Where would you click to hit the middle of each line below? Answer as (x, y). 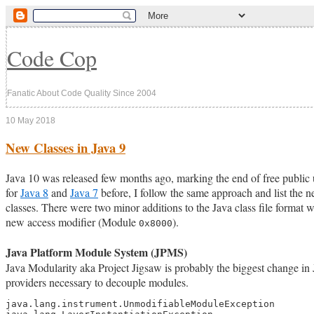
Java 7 (84, 193)
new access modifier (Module (72, 222)
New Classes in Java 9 (66, 148)
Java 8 (34, 193)
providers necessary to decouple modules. (97, 282)
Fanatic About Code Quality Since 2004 (82, 93)
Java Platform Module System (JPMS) (96, 252)
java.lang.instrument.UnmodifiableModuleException (140, 304)
